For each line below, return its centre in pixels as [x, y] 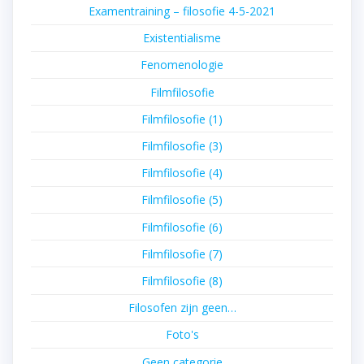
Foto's [182, 335]
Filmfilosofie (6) [182, 227]
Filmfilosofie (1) [182, 119]
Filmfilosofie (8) [182, 280]
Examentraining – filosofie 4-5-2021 [182, 11]
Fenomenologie [182, 65]
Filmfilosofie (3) [182, 146]
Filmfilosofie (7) [182, 253]
